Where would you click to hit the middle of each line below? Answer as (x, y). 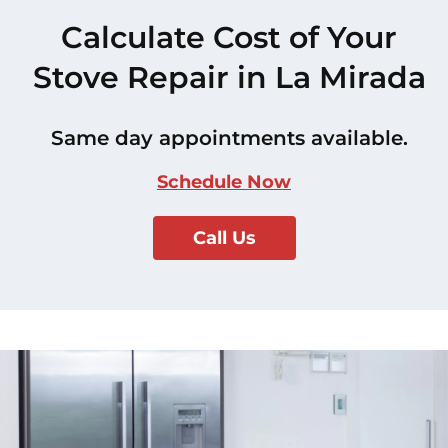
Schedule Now (224, 181)
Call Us (224, 237)
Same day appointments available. (229, 137)
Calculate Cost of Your (229, 37)
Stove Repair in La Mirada (229, 77)
